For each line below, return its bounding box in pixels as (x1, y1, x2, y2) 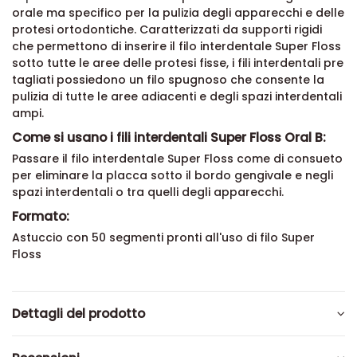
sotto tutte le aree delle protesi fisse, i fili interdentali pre (12, 55, 343, 72)
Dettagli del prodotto (12, 305, 145, 323)
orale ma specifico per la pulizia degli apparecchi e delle (12, 5, 344, 22)
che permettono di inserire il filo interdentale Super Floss (12, 38, 341, 55)
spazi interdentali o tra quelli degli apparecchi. (12, 184, 284, 201)
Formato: (12, 207, 69, 226)
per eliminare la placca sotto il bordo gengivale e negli (12, 167, 333, 184)
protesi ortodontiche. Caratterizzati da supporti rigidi (12, 22, 322, 38)
